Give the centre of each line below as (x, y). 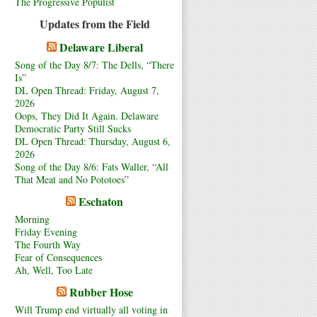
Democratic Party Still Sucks (73, 128)
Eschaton (101, 201)
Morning (32, 219)
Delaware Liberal (101, 47)
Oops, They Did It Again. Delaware (87, 115)
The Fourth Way (48, 244)
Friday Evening (46, 231)
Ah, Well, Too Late (54, 270)
